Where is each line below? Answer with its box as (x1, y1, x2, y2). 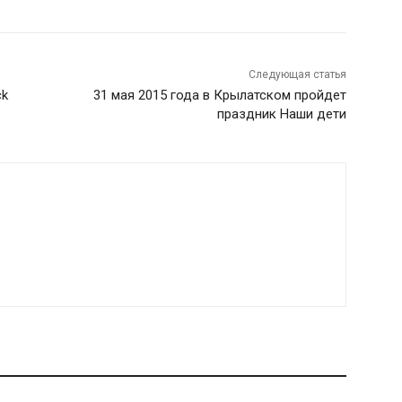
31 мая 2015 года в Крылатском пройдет (92, 87, 346, 103)
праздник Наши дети (216, 106, 346, 122)
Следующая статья (248, 68, 346, 81)
